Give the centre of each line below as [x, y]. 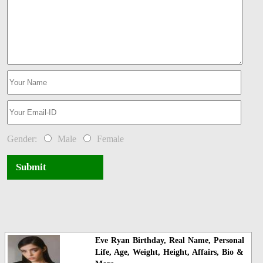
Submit [31, 167]
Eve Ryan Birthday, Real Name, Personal [169, 241]
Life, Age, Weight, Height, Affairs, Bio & [169, 252]
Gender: [24, 139]
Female [109, 139]
